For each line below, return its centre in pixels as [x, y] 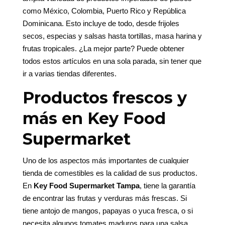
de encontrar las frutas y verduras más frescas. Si [104, 198]
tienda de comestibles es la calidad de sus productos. [110, 173]
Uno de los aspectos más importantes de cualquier [105, 161]
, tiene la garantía [167, 186]
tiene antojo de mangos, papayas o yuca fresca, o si [107, 211]
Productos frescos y [104, 98]
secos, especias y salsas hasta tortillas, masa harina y [112, 36]
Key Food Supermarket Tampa [86, 186]
